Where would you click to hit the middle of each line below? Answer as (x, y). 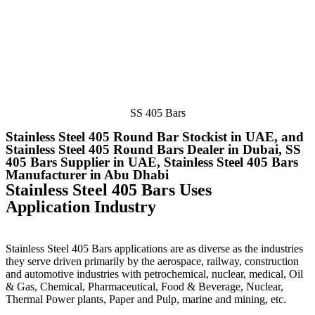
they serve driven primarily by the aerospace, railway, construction (152, 261)
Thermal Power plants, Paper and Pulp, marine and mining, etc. (146, 299)
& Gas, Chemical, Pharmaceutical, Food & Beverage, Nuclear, (144, 286)
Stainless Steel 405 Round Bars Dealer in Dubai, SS (153, 149)
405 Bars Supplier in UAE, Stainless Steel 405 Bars (152, 162)
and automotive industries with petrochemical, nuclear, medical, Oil (154, 274)
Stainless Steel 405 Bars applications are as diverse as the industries (154, 248)
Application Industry (81, 206)
